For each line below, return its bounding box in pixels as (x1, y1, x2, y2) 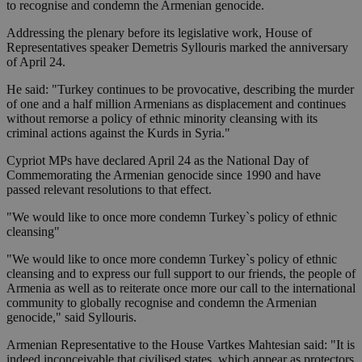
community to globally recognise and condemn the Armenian (6, 296, 317, 310)
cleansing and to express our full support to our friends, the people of (6, 267, 356, 281)
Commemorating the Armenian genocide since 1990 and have (6, 168, 321, 183)
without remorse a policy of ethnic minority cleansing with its (6, 112, 318, 126)
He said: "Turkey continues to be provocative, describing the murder (6, 82, 354, 97)
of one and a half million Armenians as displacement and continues (6, 97, 346, 112)
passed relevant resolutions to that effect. (6, 183, 212, 197)
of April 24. (6, 55, 65, 69)
